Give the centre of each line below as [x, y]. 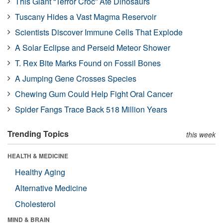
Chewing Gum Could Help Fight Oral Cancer [94, 94]
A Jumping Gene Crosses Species [76, 78]
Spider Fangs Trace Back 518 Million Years [91, 109]
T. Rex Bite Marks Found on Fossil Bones [88, 63]
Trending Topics [38, 133]
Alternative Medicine [51, 188]
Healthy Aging [40, 172]
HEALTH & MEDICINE [38, 156]
